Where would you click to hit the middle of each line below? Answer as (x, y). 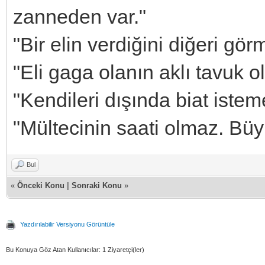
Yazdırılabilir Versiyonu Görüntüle (67, 224)
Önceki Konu (41, 185)
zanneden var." (80, 16)
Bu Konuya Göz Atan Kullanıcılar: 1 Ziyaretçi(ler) (75, 249)
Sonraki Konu (97, 185)
